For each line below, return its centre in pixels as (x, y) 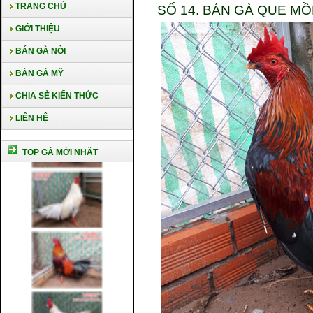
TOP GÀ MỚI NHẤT (59, 152)
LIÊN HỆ (32, 118)
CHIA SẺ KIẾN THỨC (57, 96)
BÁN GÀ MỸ (39, 73)
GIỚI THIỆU (37, 29)
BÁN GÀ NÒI (39, 51)
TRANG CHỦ (41, 6)
